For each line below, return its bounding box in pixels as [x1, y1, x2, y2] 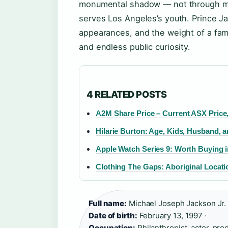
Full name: [89, 198, 127, 208]
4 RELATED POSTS [87, 88, 167, 100]
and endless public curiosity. [79, 41, 191, 52]
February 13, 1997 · [137, 210, 207, 220]
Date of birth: [89, 210, 137, 220]
